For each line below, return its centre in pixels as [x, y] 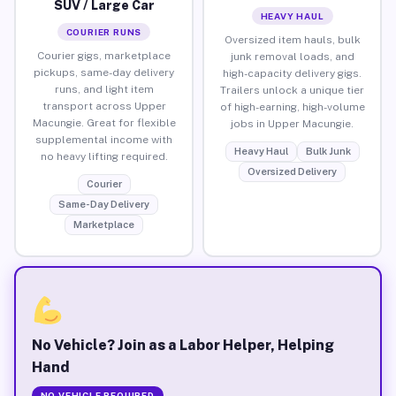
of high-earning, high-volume [292, 107]
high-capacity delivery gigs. [292, 73]
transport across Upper [104, 106]
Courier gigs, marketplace [104, 55]
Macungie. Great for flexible [104, 122]
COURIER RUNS [104, 31]
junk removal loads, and [292, 56]
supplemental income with [104, 139]
